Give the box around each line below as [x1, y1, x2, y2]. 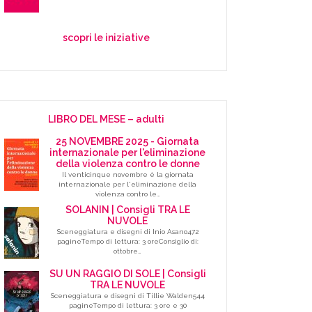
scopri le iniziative [63, 32, 150, 44]
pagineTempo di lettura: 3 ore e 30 [68, 302, 187, 310]
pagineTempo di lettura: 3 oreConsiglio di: [56, 237, 198, 246]
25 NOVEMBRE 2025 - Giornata [56, 136, 200, 148]
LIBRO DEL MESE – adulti [48, 114, 165, 125]
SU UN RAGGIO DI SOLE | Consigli [49, 268, 206, 280]
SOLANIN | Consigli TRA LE [65, 204, 190, 216]
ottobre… [114, 247, 142, 256]
